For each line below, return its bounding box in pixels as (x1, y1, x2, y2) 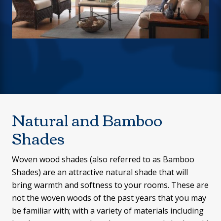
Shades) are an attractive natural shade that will (12, 167, 188, 178)
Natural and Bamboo (12, 105, 162, 134)
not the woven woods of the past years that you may (12, 192, 206, 204)
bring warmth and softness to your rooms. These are (12, 180, 209, 191)
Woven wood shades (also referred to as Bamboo (12, 154, 194, 165)
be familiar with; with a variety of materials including (12, 205, 204, 217)
